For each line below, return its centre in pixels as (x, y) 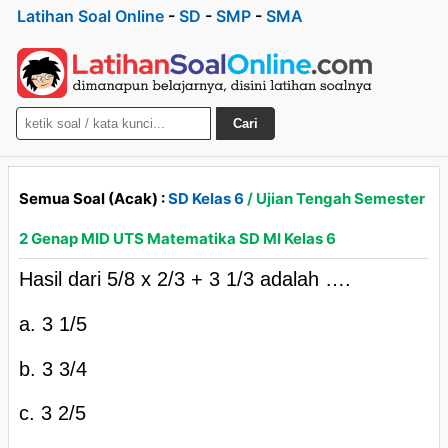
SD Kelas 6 (206, 198)
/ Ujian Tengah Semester (334, 198)
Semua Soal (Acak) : (93, 198)
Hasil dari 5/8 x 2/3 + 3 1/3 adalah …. (185, 279)
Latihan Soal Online (90, 16)
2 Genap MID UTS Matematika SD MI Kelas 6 (177, 238)
